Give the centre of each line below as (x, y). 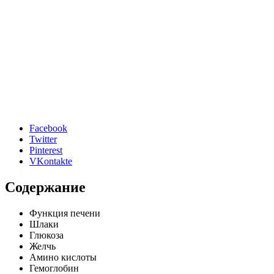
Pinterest (46, 150)
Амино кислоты (63, 257)
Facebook (48, 128)
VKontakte (51, 161)
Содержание (45, 187)
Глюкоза (46, 235)
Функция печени (65, 213)
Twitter (43, 139)
